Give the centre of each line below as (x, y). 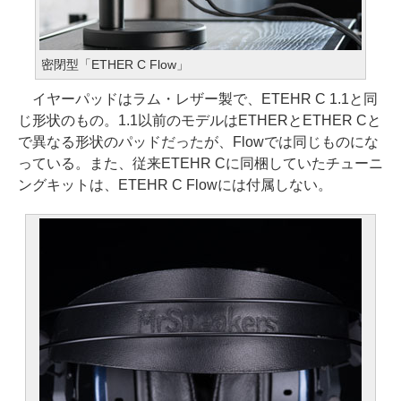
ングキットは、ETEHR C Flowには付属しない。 (175, 185)
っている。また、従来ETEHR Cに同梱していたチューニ (200, 163)
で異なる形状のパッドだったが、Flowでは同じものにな (198, 142)
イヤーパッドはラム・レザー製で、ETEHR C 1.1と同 (198, 99)
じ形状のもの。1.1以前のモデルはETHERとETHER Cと (200, 120)
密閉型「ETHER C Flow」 (115, 64)
